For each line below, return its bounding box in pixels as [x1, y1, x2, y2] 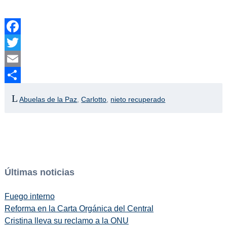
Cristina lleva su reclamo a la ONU [4, 216, 129, 225]
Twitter [4, 54, 28, 63]
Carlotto [81, 95, 107, 103]
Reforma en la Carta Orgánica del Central [4, 204, 154, 213]
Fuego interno [4, 192, 55, 201]
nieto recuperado [110, 95, 166, 103]
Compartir [4, 87, 40, 96]
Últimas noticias [4, 167, 74, 177]
